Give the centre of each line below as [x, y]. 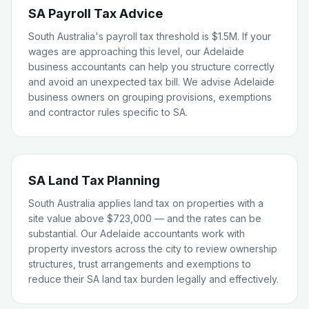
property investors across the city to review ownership [153, 249]
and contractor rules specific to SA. [108, 112]
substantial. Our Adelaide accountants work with [137, 233]
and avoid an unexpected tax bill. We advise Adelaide [151, 82]
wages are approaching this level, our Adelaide [136, 51]
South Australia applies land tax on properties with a [146, 203]
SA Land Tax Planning [94, 180]
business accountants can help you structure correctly [151, 67]
